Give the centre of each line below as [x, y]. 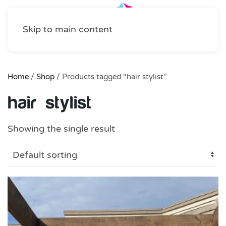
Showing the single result [61, 129]
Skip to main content [68, 29]
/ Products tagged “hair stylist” [110, 77]
